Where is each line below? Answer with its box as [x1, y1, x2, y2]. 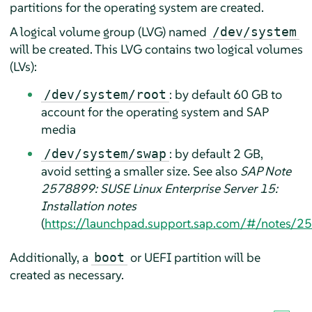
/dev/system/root [43, 86, 166, 102]
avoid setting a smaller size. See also [40, 162, 240, 179]
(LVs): [9, 58, 37, 75]
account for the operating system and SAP [40, 103, 268, 120]
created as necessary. [9, 266, 124, 283]
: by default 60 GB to [169, 86, 282, 102]
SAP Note [240, 162, 291, 179]
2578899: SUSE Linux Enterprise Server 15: [40, 180, 278, 196]
